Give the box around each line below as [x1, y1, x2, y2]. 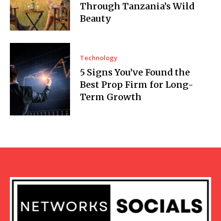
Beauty [80, 12, 112, 24]
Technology [80, 53, 118, 63]
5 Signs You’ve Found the [80, 67, 190, 78]
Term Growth [80, 91, 142, 103]
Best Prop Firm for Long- [80, 79, 194, 91]
